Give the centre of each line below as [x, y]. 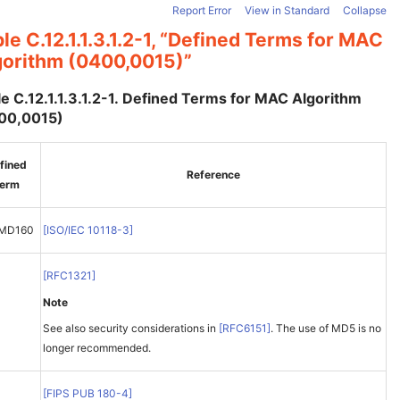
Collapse [365, 11]
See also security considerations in [131, 328]
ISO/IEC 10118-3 [88, 229]
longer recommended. [97, 347]
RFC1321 [69, 275]
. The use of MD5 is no [326, 328]
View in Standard [287, 11]
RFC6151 [245, 328]
